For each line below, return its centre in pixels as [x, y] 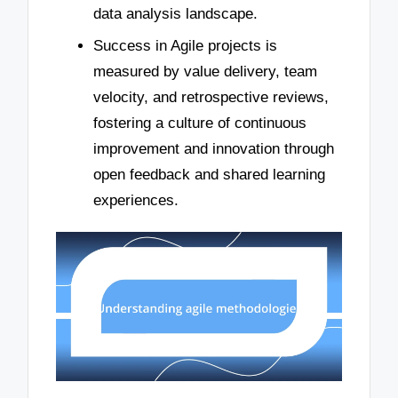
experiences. [136, 200]
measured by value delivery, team [205, 71]
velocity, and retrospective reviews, [211, 97]
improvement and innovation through [214, 148]
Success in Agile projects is [185, 45]
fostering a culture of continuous [200, 123]
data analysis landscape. [175, 14]
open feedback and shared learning [209, 174]
